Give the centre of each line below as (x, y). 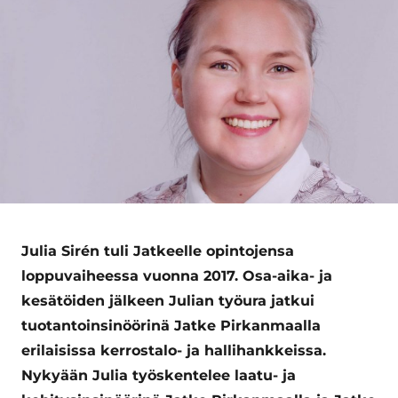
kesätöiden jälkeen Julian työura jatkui (168, 301)
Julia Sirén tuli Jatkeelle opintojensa (158, 251)
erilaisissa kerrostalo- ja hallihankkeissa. (174, 351)
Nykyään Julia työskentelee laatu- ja (159, 376)
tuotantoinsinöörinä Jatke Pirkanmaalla (171, 326)
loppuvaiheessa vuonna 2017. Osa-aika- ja (177, 276)
